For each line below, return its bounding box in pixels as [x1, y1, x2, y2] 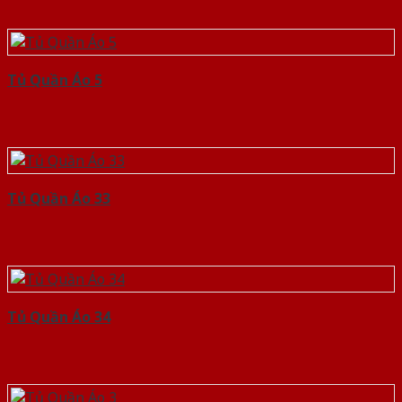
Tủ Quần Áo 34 [7, 307, 110, 328]
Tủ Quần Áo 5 [7, 70, 102, 91]
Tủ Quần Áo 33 [7, 188, 110, 209]
